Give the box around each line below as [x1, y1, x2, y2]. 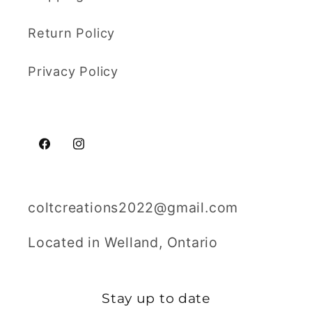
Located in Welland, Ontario [28, 234, 219, 251]
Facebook [37, 145, 101, 161]
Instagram [70, 145, 136, 161]
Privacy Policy [28, 63, 118, 79]
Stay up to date [102, 290, 210, 307]
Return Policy [28, 25, 116, 41]
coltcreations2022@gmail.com [28, 198, 239, 216]
